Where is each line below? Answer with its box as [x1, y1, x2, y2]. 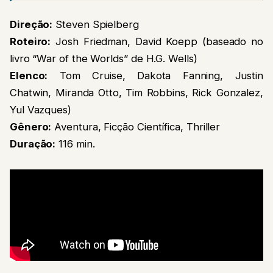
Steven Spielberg [52, 18, 139, 31]
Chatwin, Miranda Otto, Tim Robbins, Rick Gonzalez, [10, 87, 263, 99]
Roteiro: [10, 35, 51, 48]
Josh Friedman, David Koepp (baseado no [51, 35, 263, 48]
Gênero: [10, 121, 52, 133]
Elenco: [10, 69, 48, 82]
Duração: [10, 138, 56, 151]
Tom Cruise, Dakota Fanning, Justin [48, 69, 263, 82]
